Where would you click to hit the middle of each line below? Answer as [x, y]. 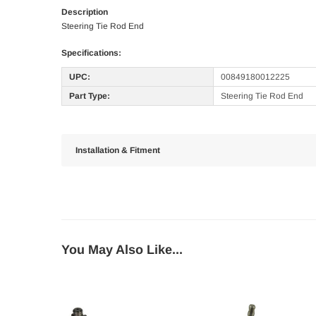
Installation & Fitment [118, 151]
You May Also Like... [122, 250]
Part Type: [90, 96]
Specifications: [91, 53]
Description [85, 12]
